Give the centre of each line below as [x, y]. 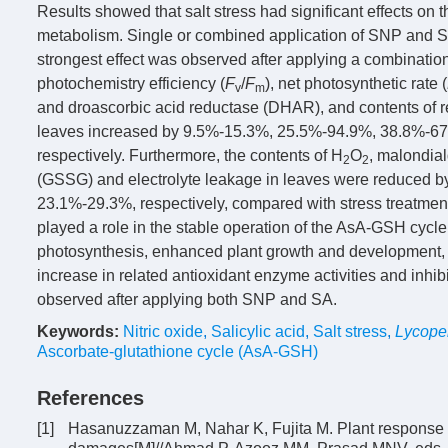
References [90, 398]
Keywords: [78, 331]
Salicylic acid [258, 331]
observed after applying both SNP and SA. [187, 299]
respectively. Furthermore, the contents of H [190, 155]
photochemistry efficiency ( [131, 83]
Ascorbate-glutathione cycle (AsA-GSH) [177, 351]
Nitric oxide [163, 331]
